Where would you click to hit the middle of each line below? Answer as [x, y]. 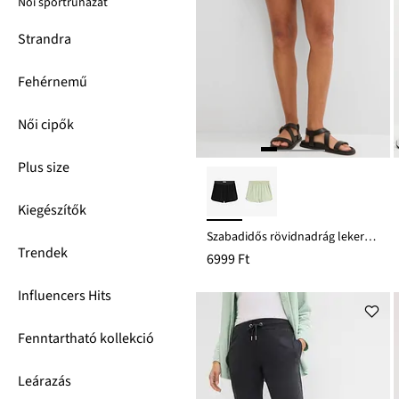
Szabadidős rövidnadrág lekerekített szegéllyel [370, 237]
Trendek [43, 253]
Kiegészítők [52, 210]
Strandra [45, 39]
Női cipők [46, 125]
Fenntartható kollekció [86, 338]
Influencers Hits [65, 296]
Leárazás [45, 381]
